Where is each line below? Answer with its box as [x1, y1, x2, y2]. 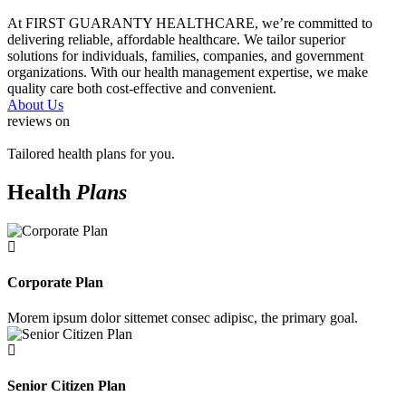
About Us [7, 96, 63, 112]
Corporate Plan [7, 274, 103, 290]
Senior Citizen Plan [7, 378, 126, 394]
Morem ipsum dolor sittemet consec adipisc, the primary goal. [7, 310, 358, 326]
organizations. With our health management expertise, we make [7, 63, 368, 80]
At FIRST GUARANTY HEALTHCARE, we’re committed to [7, 14, 372, 31]
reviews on [7, 112, 70, 129]
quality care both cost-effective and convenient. [7, 80, 276, 96]
